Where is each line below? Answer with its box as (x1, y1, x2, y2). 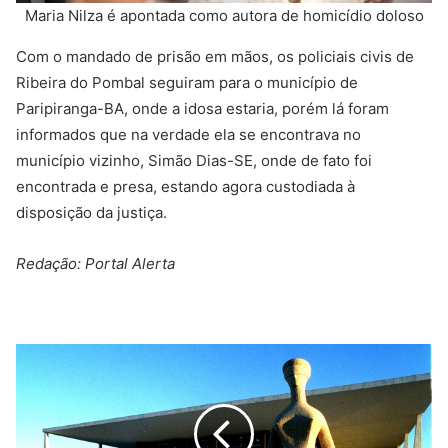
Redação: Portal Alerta (16, 253, 175, 273)
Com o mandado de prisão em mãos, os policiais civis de (16, 46, 414, 66)
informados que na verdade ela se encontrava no (16, 124, 361, 144)
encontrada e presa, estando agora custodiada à (16, 176, 355, 196)
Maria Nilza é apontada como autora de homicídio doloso (24, 5, 424, 25)
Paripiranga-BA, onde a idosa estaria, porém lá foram (16, 98, 389, 118)
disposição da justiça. (16, 202, 167, 222)
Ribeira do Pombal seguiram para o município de (16, 72, 358, 92)
